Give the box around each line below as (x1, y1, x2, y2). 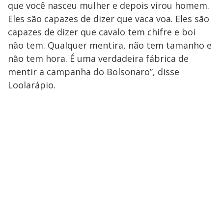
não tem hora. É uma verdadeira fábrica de (8, 52, 189, 64)
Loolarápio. (8, 79, 55, 91)
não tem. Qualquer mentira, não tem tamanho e (8, 39, 212, 51)
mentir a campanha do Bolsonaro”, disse (8, 65, 179, 78)
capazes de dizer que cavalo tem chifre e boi (8, 26, 195, 38)
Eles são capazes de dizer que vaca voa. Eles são (8, 12, 209, 25)
